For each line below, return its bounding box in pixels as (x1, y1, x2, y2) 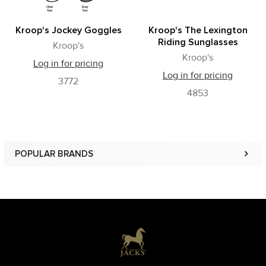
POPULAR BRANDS (15, 148, 93, 159)
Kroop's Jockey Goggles (15, 24, 122, 36)
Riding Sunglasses (157, 36, 238, 48)
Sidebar (14, 155, 75, 177)
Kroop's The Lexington (148, 24, 248, 36)
